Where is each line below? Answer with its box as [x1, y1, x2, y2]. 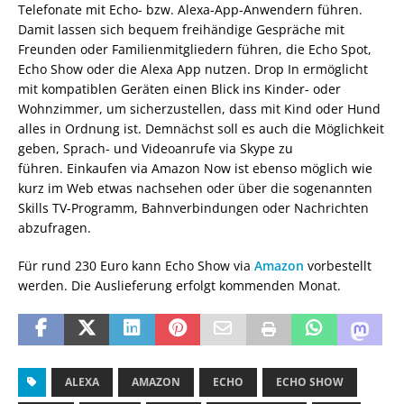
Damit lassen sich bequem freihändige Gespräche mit [18, 20, 344, 38]
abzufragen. [18, 218, 91, 236]
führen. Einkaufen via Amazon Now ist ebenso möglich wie [18, 159, 372, 177]
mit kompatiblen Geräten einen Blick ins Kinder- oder [18, 79, 341, 97]
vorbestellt [304, 256, 372, 274]
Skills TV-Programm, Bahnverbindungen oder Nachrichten [18, 198, 369, 216]
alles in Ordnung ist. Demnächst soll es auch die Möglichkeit [18, 119, 384, 137]
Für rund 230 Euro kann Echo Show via [18, 256, 254, 274]
